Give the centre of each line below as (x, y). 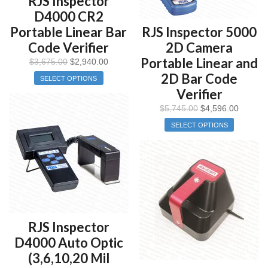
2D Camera (200, 48)
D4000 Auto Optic (68, 242)
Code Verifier (69, 48)
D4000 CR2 (68, 17)
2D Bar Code (200, 79)
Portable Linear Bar (69, 32)
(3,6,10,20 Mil (68, 258)
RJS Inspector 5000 (200, 32)
